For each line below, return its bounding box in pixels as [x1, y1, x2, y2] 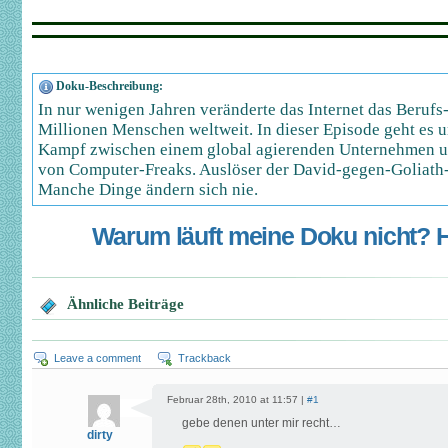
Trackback [178, 352, 231, 364]
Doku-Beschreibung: [56, 79, 163, 93]
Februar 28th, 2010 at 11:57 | [167, 394, 307, 405]
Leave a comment [54, 352, 141, 364]
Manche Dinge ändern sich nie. [38, 180, 258, 199]
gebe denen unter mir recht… [182, 416, 341, 430]
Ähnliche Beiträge [67, 296, 184, 312]
